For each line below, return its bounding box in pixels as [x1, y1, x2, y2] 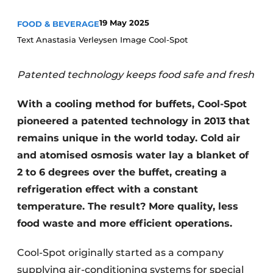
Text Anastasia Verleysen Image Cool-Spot [17, 35, 188, 44]
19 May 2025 [99, 18, 149, 27]
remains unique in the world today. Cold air [17, 132, 240, 144]
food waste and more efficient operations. [17, 218, 232, 229]
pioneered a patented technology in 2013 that [17, 115, 250, 127]
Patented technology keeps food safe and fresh [17, 69, 254, 80]
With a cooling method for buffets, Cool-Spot [17, 98, 247, 110]
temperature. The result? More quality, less [17, 200, 238, 212]
